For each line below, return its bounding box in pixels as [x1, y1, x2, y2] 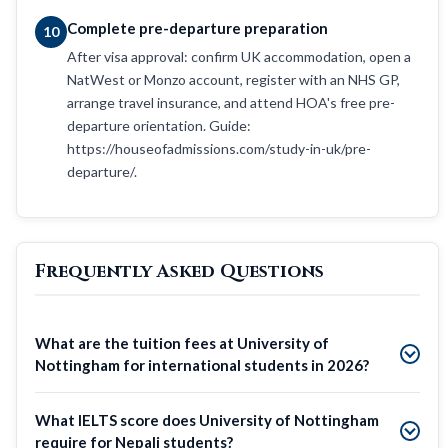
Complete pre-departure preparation [67, 18, 328, 37]
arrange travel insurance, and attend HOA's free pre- [67, 93, 395, 111]
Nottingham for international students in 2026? [35, 355, 369, 374]
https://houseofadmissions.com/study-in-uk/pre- [67, 139, 371, 157]
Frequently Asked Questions [35, 258, 324, 284]
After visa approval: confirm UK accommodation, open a [67, 47, 411, 65]
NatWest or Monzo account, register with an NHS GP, [67, 70, 400, 88]
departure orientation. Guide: [67, 116, 251, 134]
